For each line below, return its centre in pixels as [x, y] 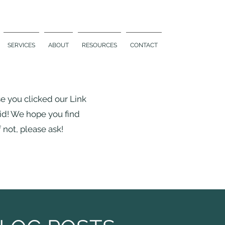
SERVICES [21, 45]
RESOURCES [99, 45]
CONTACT [144, 45]
